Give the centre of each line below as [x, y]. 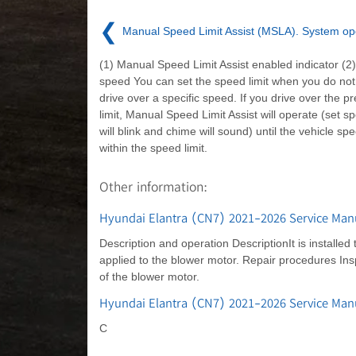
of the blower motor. [149, 276]
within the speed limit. [153, 147]
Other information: [153, 186]
